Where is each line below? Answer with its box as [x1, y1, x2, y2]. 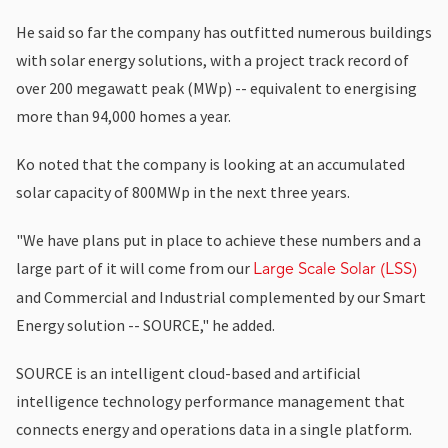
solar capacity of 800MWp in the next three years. [16, 181, 350, 202]
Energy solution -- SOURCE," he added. [16, 314, 275, 335]
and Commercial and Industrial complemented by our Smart [16, 286, 426, 307]
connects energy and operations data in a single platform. [16, 418, 412, 439]
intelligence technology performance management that [16, 390, 405, 411]
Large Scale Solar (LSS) [253, 258, 417, 279]
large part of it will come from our [16, 257, 253, 278]
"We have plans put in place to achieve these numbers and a [16, 229, 421, 250]
